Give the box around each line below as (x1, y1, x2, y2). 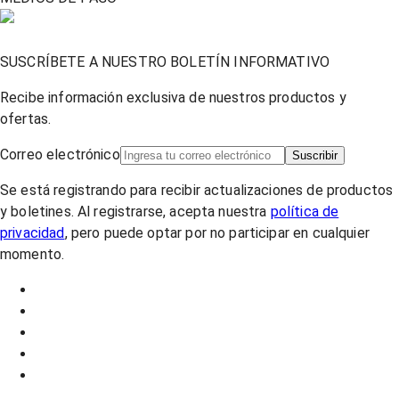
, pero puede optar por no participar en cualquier (64, 224, 370, 241)
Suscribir (291, 148, 338, 162)
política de (270, 202, 339, 220)
